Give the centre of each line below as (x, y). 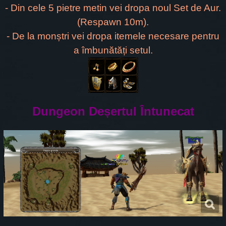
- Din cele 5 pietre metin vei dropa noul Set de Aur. (113, 8)
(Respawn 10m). (113, 22)
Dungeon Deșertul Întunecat (113, 111)
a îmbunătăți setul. (113, 50)
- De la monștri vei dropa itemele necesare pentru (113, 36)
